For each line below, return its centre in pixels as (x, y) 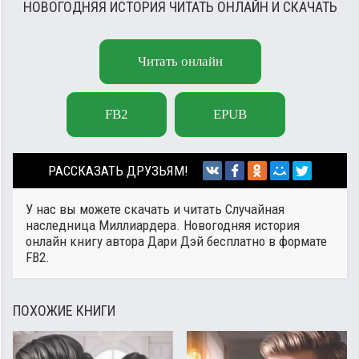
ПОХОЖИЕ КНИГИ (64, 311)
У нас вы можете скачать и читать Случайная (155, 209)
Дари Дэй (175, 241)
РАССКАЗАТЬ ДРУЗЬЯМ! (118, 171)
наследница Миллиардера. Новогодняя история (163, 225)
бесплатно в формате (265, 241)
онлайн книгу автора (87, 241)
